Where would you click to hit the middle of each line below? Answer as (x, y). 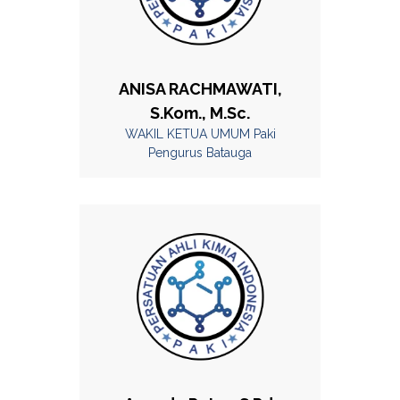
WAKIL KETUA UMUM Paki (200, 133)
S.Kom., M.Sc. (200, 112)
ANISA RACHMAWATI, (200, 88)
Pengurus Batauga (200, 152)
